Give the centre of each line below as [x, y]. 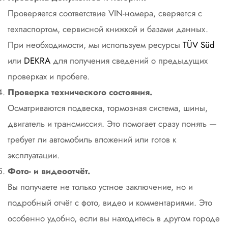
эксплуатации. [34, 155]
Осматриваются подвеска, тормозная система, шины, [108, 108]
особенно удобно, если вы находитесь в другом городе [114, 218]
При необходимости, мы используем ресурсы [95, 45]
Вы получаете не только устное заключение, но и [100, 187]
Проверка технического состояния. [80, 92]
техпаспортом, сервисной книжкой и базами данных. [108, 29]
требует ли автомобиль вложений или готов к [92, 139]
